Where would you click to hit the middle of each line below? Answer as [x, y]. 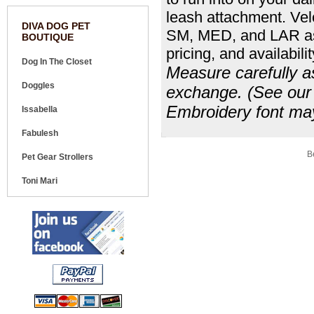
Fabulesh [40, 133]
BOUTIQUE [48, 37]
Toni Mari [40, 181]
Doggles [38, 86]
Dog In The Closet [57, 62]
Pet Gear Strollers [57, 157]
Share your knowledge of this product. [234, 154]
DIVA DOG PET [56, 26]
